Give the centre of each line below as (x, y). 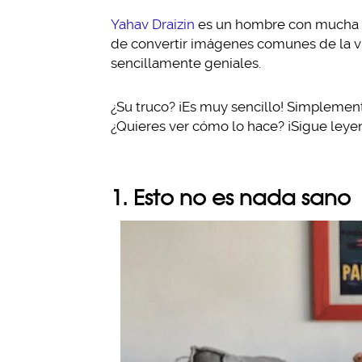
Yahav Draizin (153, 24)
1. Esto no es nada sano (231, 197)
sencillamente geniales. (186, 63)
